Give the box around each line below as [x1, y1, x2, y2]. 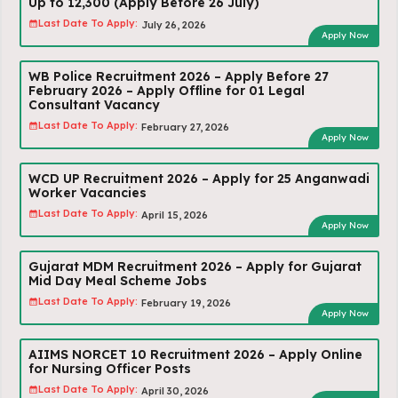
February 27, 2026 [140, 120, 229, 133]
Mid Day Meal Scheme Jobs [28, 272, 207, 289]
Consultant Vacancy [28, 96, 160, 113]
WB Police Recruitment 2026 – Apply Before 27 [28, 68, 329, 84]
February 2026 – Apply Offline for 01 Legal [28, 82, 305, 99]
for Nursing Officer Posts [28, 360, 191, 377]
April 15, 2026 [140, 208, 208, 221]
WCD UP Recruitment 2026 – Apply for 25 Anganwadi [28, 170, 370, 187]
